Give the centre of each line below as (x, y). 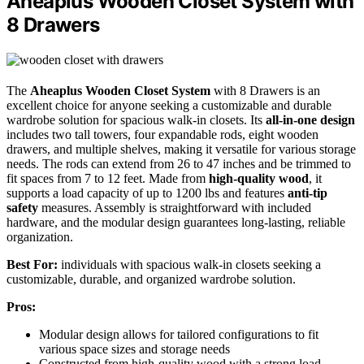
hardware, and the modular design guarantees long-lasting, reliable (176, 222)
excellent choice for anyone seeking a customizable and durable (169, 105)
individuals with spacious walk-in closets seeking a (189, 264)
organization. (40, 236)
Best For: (32, 264)
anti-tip (308, 193)
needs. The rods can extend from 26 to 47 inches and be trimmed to (179, 163)
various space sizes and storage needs (134, 349)
